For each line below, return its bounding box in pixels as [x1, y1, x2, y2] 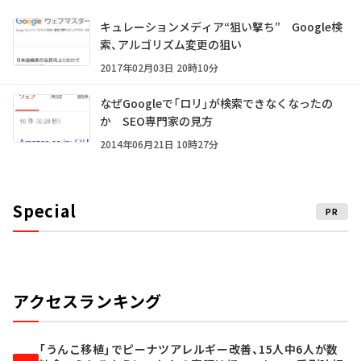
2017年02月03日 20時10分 [100, 60, 218, 75]
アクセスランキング [13, 289, 163, 313]
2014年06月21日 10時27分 [100, 137, 218, 151]
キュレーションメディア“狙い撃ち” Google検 [100, 19, 342, 35]
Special [13, 199, 77, 223]
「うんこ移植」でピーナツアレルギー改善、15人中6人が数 [39, 341, 338, 358]
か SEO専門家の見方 [100, 113, 213, 130]
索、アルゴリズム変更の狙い [100, 36, 242, 53]
